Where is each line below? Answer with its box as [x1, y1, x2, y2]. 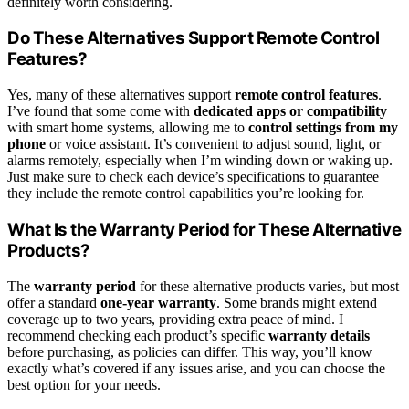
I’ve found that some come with [7, 103, 194, 120]
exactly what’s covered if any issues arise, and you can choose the [7, 360, 385, 376]
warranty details [268, 327, 370, 343]
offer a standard [7, 294, 100, 310]
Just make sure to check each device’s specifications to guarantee [7, 169, 379, 185]
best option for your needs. [7, 376, 161, 393]
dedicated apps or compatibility [194, 103, 387, 120]
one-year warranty [100, 294, 216, 310]
